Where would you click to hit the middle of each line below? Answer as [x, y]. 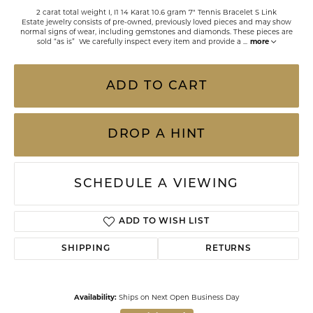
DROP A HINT [156, 134]
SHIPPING [86, 249]
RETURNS [228, 249]
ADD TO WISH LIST [164, 221]
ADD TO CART [156, 86]
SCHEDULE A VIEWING [156, 184]
